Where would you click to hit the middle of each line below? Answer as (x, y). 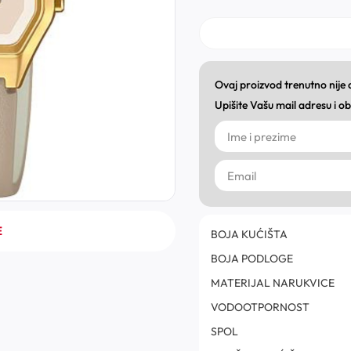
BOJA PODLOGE (252, 259)
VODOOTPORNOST (260, 308)
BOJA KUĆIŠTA (249, 235)
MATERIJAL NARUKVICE (273, 283)
